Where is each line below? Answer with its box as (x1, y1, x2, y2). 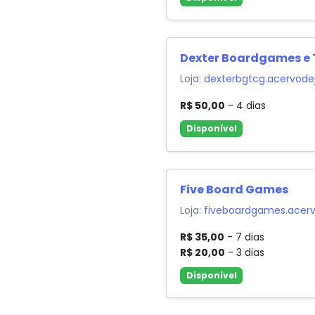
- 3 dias (225, 245, 265, 259)
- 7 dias (224, 229, 265, 244)
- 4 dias (225, 98, 266, 113)
